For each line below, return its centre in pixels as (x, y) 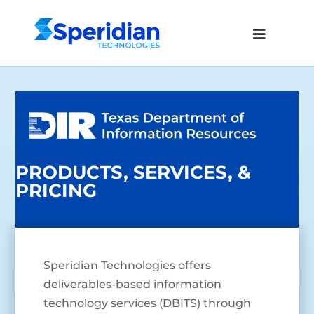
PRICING (56, 191)
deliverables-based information (133, 285)
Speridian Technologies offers (128, 266)
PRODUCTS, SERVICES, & (134, 173)
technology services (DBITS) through (148, 303)
